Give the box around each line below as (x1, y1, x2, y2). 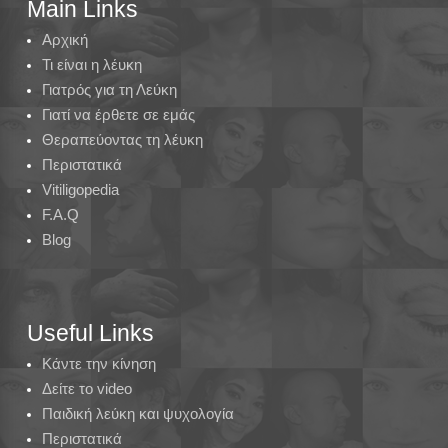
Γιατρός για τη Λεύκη (41, 81, 177, 99)
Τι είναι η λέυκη (41, 56, 142, 74)
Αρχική (41, 31, 88, 49)
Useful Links (26, 320, 154, 347)
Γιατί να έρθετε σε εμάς (41, 106, 195, 124)
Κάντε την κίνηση (41, 355, 156, 373)
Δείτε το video (41, 380, 132, 398)
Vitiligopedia (41, 181, 119, 199)
